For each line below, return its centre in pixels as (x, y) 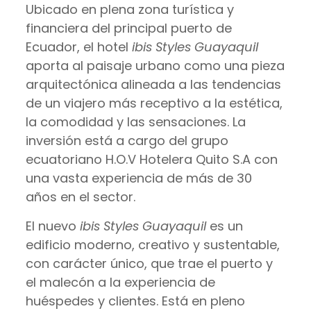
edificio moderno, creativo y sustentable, (152, 245)
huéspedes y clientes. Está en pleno (135, 301)
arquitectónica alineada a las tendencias (153, 84)
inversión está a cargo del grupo (127, 141)
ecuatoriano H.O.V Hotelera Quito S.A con (151, 159)
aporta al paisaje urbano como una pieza (155, 66)
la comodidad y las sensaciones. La (135, 122)
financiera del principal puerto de (128, 28)
